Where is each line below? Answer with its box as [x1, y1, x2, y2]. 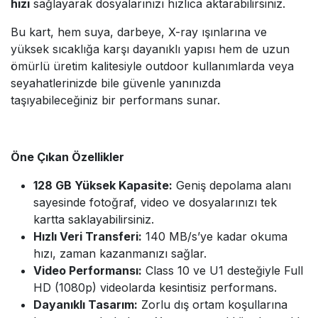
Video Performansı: [33, 263, 142, 278]
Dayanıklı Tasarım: [33, 297, 138, 312]
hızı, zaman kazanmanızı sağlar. [33, 246, 207, 261]
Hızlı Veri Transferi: [33, 229, 142, 244]
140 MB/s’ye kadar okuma [142, 229, 287, 244]
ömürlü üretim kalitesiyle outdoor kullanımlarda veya [11, 59, 294, 74]
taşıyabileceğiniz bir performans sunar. [11, 93, 220, 108]
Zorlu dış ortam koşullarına [138, 297, 287, 312]
